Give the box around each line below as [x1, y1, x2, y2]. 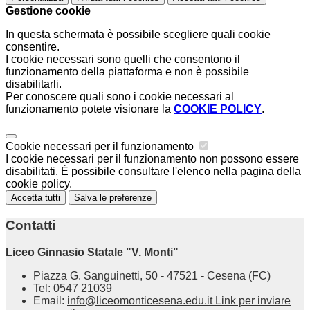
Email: [33, 294, 67, 307]
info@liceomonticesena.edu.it [67, 294, 215, 307]
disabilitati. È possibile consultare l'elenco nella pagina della [6, 165, 301, 178]
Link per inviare [215, 294, 291, 307]
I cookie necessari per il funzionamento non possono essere [6, 153, 299, 165]
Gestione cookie [6, 5, 91, 17]
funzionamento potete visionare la [6, 103, 174, 116]
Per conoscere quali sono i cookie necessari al [6, 91, 234, 103]
